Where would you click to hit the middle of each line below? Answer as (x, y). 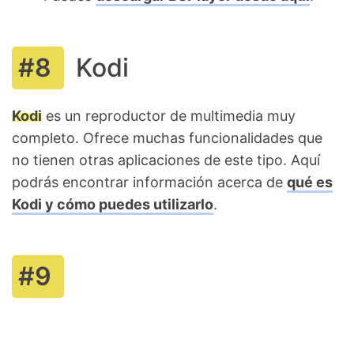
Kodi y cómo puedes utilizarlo (113, 204)
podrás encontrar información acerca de (149, 182)
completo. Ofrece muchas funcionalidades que (167, 137)
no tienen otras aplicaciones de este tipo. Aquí (166, 160)
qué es (310, 182)
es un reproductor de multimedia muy (169, 115)
